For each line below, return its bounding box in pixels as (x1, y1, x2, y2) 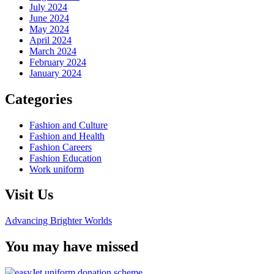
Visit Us (5, 187, 53, 203)
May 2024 (29, 23, 69, 34)
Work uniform (29, 163, 84, 174)
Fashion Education (29, 152, 102, 163)
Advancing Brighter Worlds (5, 215, 112, 226)
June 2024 (29, 12, 69, 23)
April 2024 (29, 34, 72, 45)
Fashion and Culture (29, 119, 108, 130)
